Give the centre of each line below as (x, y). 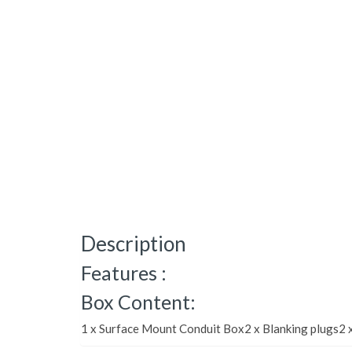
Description (134, 244)
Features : (124, 273)
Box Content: (138, 302)
